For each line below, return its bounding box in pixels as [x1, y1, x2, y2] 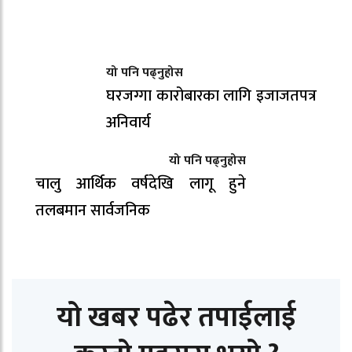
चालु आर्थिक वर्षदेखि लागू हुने [35, 170, 246, 198]
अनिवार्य [106, 109, 151, 137]
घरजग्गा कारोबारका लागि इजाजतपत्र [106, 82, 317, 110]
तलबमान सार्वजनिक [35, 197, 150, 225]
